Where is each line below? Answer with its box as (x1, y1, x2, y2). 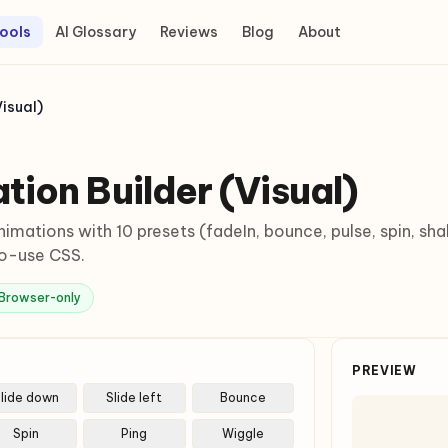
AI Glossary (55, 23, 137, 41)
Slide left (106, 390, 163, 405)
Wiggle (221, 426, 264, 441)
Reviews (160, 23, 219, 41)
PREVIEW (352, 363, 417, 378)
